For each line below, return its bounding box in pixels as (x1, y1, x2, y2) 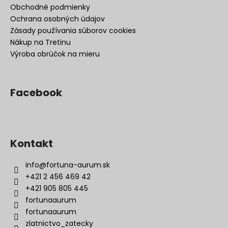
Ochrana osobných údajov (10, 13, 105, 24)
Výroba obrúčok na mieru (10, 48, 100, 59)
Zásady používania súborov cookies (10, 25, 136, 36)
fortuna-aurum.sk (46, 159, 110, 170)
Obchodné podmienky (10, 2, 90, 12)
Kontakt (10, 136, 53, 151)
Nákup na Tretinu (10, 37, 71, 47)
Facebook (10, 85, 62, 100)
